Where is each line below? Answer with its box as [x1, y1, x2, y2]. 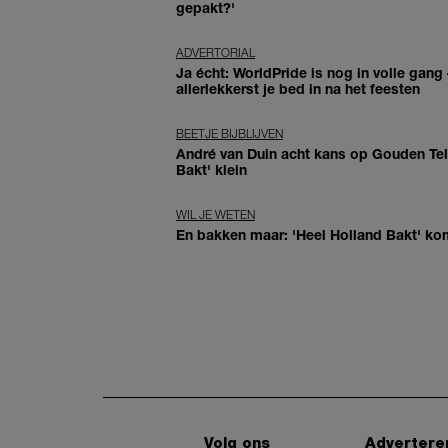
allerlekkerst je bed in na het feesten [176, 80, 420, 98]
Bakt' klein [176, 161, 247, 179]
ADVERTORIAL [176, 45, 255, 61]
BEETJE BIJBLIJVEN [176, 126, 283, 142]
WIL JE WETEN [176, 207, 255, 223]
